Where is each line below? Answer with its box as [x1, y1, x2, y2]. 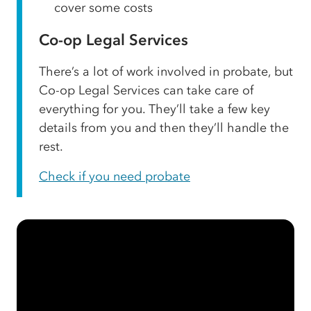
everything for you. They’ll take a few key [39, 101, 270, 117]
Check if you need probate [39, 168, 190, 184]
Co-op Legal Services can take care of [39, 82, 253, 98]
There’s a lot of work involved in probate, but [39, 63, 293, 79]
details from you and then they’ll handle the [39, 119, 289, 135]
